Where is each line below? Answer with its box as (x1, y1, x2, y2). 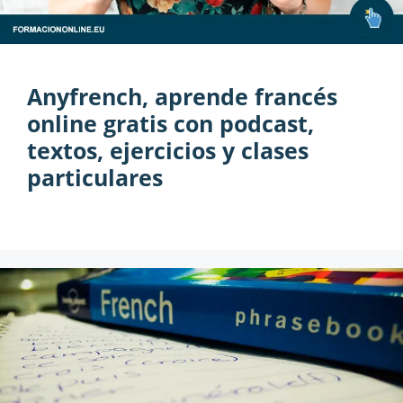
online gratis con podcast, (27, 108, 314, 139)
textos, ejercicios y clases (27, 135, 309, 166)
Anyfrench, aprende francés (27, 81, 337, 112)
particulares (27, 162, 163, 193)
